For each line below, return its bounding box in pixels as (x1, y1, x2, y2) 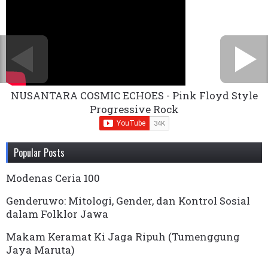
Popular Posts (14, 145, 65, 160)
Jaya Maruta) (6, 242, 75, 257)
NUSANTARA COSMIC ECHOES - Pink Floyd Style (10, 88, 258, 102)
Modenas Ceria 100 (6, 170, 100, 185)
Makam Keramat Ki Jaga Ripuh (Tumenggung (6, 229, 240, 243)
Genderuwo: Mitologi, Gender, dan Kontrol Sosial (6, 193, 250, 208)
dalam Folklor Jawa (6, 206, 108, 221)
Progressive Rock (89, 102, 179, 116)
